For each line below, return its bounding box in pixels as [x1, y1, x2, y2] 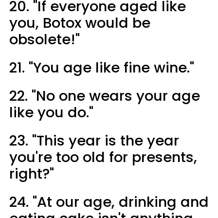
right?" [9, 163, 54, 183]
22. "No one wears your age [9, 86, 200, 106]
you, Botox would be [9, 13, 150, 33]
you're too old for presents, [9, 147, 197, 167]
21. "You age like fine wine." [9, 57, 194, 77]
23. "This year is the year [9, 130, 179, 150]
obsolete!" [9, 29, 80, 49]
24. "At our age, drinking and [9, 192, 209, 212]
